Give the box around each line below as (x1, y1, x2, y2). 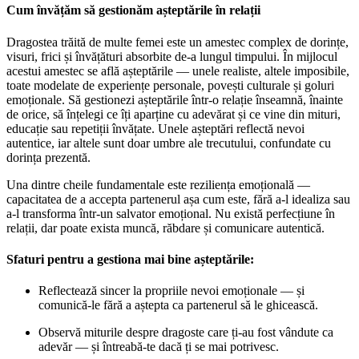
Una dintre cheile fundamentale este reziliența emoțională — (6, 177, 310, 192)
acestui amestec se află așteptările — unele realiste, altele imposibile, (6, 63, 349, 78)
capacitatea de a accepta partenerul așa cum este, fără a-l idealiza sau (6, 192, 350, 206)
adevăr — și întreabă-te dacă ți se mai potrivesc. (38, 340, 279, 354)
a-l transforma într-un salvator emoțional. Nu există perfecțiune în (6, 206, 335, 220)
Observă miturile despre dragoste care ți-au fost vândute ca (38, 325, 333, 340)
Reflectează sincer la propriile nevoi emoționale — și (38, 284, 305, 298)
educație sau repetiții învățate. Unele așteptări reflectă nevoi (6, 121, 305, 135)
